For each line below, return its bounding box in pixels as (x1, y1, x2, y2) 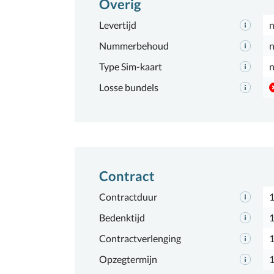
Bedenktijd (99, 212, 145, 223)
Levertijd (99, 19, 136, 31)
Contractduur (99, 191, 157, 202)
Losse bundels (99, 81, 158, 93)
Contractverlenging (99, 232, 181, 244)
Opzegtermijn (99, 253, 157, 265)
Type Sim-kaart (99, 61, 162, 72)
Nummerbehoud (99, 40, 169, 51)
